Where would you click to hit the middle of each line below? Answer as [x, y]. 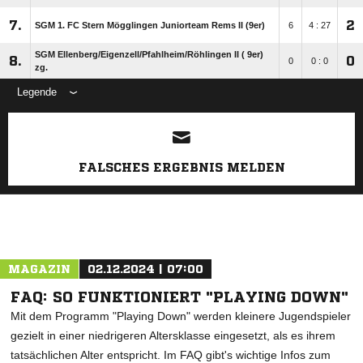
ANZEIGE [181, 112]
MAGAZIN [39, 269]
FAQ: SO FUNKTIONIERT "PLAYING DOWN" [179, 297]
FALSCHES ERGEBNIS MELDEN [181, 167]
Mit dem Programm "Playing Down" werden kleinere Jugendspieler [181, 316]
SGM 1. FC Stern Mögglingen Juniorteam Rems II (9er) [150, 25]
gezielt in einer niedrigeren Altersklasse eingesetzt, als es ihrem [173, 335]
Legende [37, 92]
